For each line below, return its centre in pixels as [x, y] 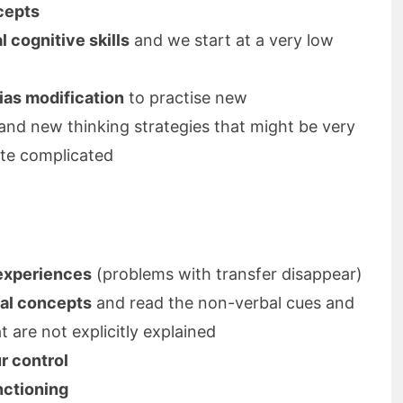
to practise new [186, 98]
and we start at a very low [232, 40]
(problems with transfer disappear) [227, 274]
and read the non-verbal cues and [223, 303]
